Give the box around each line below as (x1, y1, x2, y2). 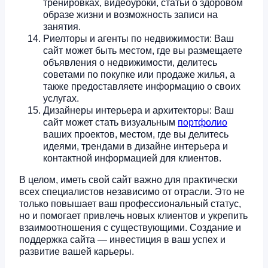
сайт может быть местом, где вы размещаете (43, 45, 242, 56)
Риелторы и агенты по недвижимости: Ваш (43, 33, 234, 44)
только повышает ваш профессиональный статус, (19, 199, 241, 209)
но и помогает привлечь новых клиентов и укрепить (19, 211, 248, 221)
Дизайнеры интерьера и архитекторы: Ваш (43, 105, 234, 116)
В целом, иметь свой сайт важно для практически (19, 175, 237, 185)
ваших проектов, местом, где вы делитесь (43, 129, 229, 140)
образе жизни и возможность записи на (43, 10, 218, 20)
